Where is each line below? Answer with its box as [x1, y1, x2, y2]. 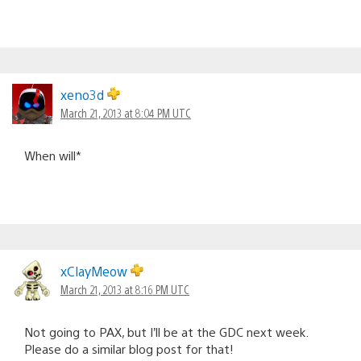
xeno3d [60, 85, 107, 103]
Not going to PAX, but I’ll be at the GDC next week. [24, 323, 308, 339]
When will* [24, 147, 81, 163]
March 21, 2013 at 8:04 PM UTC [60, 105, 191, 120]
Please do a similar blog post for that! [24, 340, 234, 356]
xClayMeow [60, 262, 131, 280]
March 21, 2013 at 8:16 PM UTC [60, 281, 189, 297]
